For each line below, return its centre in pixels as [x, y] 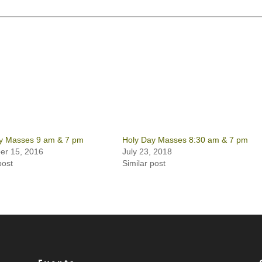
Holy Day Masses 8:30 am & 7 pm [185, 140]
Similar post [144, 163]
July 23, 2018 [147, 151]
